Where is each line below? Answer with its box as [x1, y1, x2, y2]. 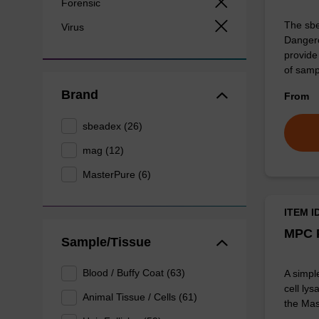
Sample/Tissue [61, 234, 151, 249]
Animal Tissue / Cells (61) [83, 291, 198, 303]
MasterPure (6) [83, 168, 152, 180]
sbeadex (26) [83, 120, 143, 132]
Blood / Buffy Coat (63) [83, 267, 186, 278]
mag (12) [83, 144, 125, 156]
